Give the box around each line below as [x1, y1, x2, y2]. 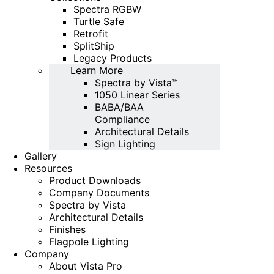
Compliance [95, 113, 150, 125]
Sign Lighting [95, 138, 155, 150]
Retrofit [73, 28, 108, 40]
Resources [24, 162, 72, 174]
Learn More [70, 64, 123, 76]
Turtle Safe [73, 15, 124, 28]
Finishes [49, 223, 86, 235]
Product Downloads [49, 174, 141, 187]
